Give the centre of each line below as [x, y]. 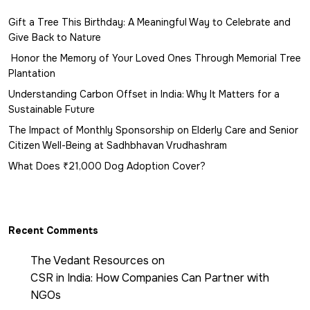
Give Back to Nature [55, 37]
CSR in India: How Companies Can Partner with [150, 277]
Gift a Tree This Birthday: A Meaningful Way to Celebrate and [149, 22]
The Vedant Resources [90, 260]
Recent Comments [53, 230]
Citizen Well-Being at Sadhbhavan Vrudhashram [118, 145]
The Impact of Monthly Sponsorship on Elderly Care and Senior [153, 130]
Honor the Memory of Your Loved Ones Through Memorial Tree [155, 58]
